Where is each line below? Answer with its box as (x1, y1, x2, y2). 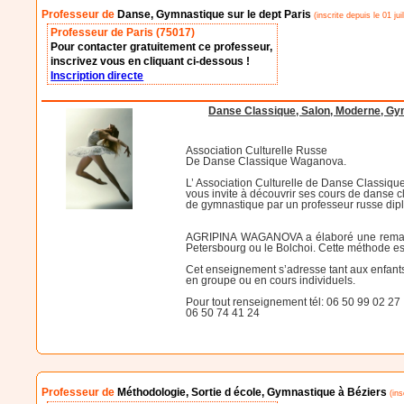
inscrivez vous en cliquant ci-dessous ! (50, 55, 251, 69)
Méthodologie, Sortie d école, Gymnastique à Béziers (117, 386, 388, 399)
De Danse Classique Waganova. (186, 154, 347, 168)
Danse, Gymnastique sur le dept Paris (117, 8, 312, 22)
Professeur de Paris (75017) (50, 26, 196, 40)
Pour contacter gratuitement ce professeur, (50, 41, 273, 54)
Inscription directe (50, 69, 144, 83)
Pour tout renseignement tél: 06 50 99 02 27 (186, 295, 401, 308)
